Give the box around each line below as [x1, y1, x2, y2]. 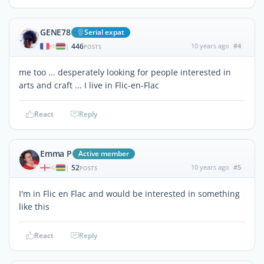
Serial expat [84, 27, 124, 37]
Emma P [40, 147, 72, 159]
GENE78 [40, 26, 71, 38]
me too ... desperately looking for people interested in [19, 66, 231, 78]
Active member [78, 148, 129, 159]
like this [19, 200, 49, 212]
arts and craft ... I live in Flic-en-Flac [19, 79, 159, 91]
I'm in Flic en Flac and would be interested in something [19, 187, 240, 199]
